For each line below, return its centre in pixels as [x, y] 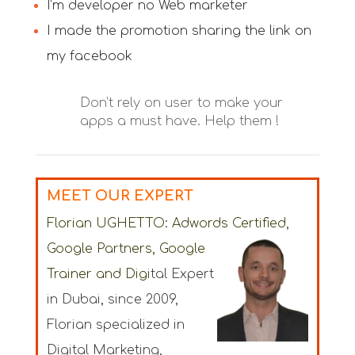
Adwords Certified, [230, 223]
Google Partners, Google [126, 248]
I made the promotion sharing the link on [179, 31]
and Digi [121, 274]
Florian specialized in [115, 324]
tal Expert [182, 274]
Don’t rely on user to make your [181, 103]
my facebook [89, 57]
